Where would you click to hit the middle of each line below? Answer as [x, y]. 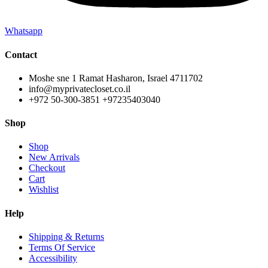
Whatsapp [24, 31]
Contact [21, 54]
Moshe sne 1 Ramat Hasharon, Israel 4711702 [116, 78]
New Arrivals [54, 157]
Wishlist [44, 190]
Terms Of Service [62, 247]
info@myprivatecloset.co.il [80, 89]
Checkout [47, 168]
